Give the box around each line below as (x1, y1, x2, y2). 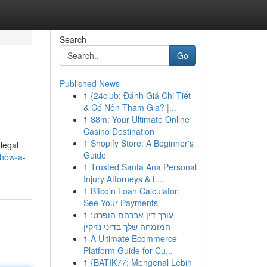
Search (59, 33, 86, 45)
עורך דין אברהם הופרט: (90, 209, 173, 221)
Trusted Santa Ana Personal (90, 161, 197, 173)
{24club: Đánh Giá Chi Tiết (90, 89, 191, 101)
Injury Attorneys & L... (83, 173, 164, 185)
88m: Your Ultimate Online (90, 113, 190, 125)
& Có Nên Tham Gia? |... (83, 101, 176, 113)
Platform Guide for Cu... (83, 244, 173, 256)
